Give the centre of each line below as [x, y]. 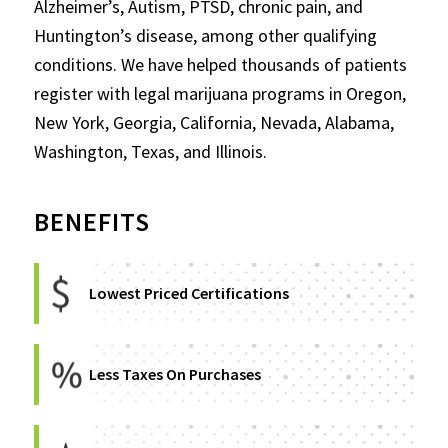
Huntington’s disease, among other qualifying [205, 35]
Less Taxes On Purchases [174, 374]
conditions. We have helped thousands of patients [220, 64]
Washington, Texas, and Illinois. [150, 151]
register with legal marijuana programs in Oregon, [219, 93]
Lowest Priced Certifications [188, 293]
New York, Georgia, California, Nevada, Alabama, [213, 122]
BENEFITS [91, 222]
